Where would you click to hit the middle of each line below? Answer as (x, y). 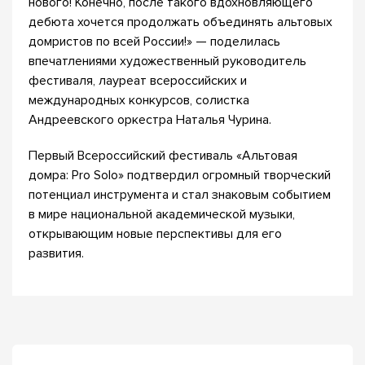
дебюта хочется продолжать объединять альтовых (180, 22)
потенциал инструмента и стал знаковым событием (180, 195)
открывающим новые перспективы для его (155, 234)
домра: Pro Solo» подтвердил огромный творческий (180, 175)
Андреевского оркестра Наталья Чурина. (150, 120)
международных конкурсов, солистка (139, 100)
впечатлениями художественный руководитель (167, 61)
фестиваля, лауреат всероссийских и (138, 81)
